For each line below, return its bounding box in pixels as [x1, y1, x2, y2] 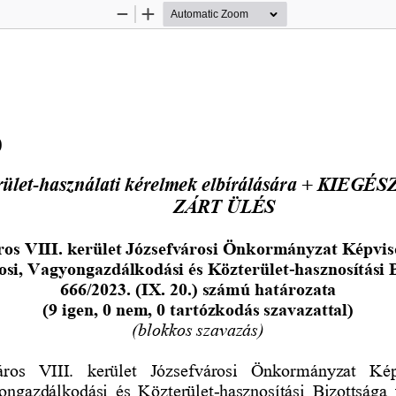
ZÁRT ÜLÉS [172, 194, 276, 217]
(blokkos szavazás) [132, 318, 264, 339]
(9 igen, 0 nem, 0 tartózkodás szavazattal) [42, 298, 354, 318]
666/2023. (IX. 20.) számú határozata [59, 278, 341, 298]
